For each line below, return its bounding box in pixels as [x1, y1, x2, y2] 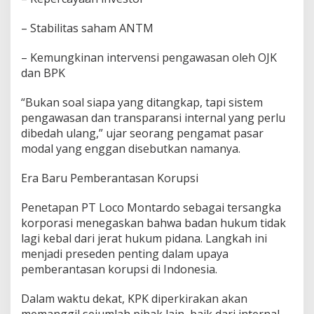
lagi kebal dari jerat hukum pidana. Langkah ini [21, 231, 267, 247]
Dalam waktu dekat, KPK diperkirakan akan [21, 291, 247, 307]
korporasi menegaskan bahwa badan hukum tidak [21, 215, 286, 231]
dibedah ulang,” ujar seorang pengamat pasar [21, 125, 264, 142]
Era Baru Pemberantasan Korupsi [21, 170, 198, 186]
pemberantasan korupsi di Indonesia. [21, 261, 217, 278]
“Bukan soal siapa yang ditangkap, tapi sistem [21, 95, 263, 111]
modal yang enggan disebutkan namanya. [21, 141, 240, 157]
